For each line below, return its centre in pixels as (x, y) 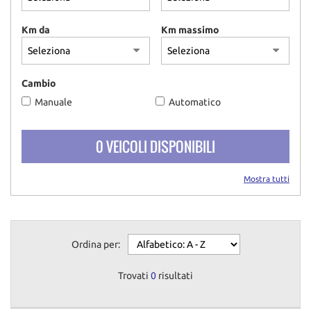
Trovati (134, 276)
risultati (175, 276)
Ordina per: (95, 244)
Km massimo (190, 30)
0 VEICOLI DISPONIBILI (155, 146)
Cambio (39, 83)
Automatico (195, 102)
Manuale (53, 102)
